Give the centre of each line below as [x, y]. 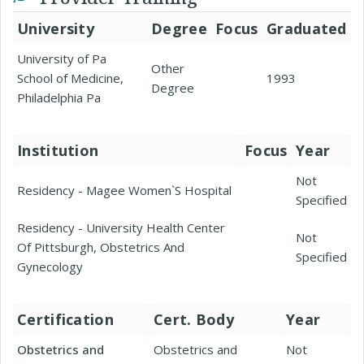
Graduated [307, 28]
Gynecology [50, 266]
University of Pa [62, 58]
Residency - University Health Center [121, 227]
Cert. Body [194, 319]
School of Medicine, [70, 78]
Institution [58, 150]
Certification [65, 319]
